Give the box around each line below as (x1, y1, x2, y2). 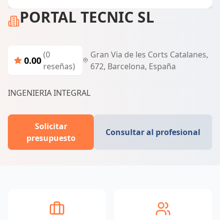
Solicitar (34, 121, 67, 132)
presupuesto (26, 133, 76, 143)
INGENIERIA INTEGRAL (8, 87, 90, 98)
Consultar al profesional (106, 127, 200, 137)
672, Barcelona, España (90, 61, 176, 72)
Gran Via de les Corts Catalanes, (90, 49, 208, 60)
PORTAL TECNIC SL (20, 7, 154, 27)
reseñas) (43, 61, 75, 72)
